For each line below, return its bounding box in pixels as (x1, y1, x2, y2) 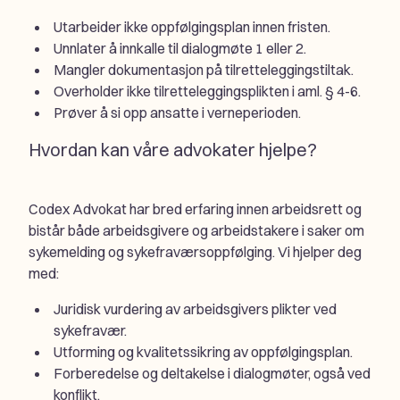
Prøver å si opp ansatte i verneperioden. (54, 103, 301, 121)
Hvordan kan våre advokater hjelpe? (29, 137, 317, 161)
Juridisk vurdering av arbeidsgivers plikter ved (54, 299, 337, 318)
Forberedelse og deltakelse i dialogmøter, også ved (54, 363, 371, 382)
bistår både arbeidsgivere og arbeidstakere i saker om (29, 221, 364, 239)
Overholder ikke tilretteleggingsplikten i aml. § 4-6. (54, 81, 361, 100)
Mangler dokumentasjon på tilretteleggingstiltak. (54, 60, 354, 79)
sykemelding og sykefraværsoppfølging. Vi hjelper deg (29, 242, 362, 261)
